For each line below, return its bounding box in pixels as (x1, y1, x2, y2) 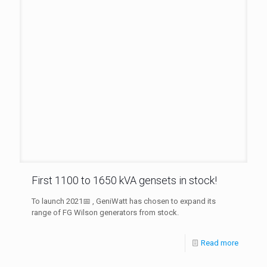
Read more (201, 238, 238, 247)
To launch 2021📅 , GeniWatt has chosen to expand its (32, 196, 216, 206)
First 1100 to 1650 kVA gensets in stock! (32, 173, 217, 187)
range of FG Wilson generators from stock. (32, 207, 179, 217)
